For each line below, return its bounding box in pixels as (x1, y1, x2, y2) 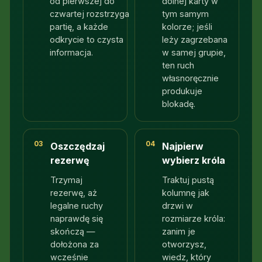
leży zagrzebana (162, 35, 228, 45)
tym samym (162, 9, 209, 19)
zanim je (162, 226, 196, 236)
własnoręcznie (162, 73, 219, 84)
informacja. (49, 47, 93, 58)
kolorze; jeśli (162, 22, 213, 32)
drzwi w (162, 200, 194, 211)
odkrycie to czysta (49, 35, 123, 45)
